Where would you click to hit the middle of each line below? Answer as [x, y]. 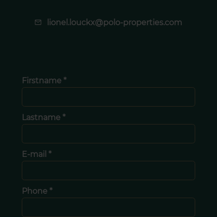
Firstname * [44, 81]
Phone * [37, 191]
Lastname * [43, 118]
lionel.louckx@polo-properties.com [115, 23]
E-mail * [36, 155]
